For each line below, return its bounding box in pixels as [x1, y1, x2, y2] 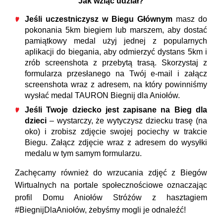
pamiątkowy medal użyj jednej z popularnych [25, 37, 207, 46]
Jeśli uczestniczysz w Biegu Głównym [25, 15, 173, 24]
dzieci [25, 116, 47, 125]
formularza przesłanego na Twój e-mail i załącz [25, 69, 207, 78]
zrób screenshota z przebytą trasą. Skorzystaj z [25, 58, 207, 67]
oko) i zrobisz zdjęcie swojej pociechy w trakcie [25, 127, 207, 136]
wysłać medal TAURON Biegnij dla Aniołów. [25, 91, 180, 100]
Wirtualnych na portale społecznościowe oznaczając [15, 180, 207, 189]
